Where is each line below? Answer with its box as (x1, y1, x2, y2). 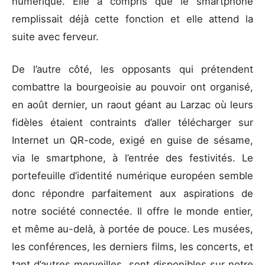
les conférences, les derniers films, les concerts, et (12, 240, 253, 253)
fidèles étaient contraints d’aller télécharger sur (12, 116, 253, 128)
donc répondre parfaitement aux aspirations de (12, 187, 253, 199)
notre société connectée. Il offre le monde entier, (12, 205, 253, 217)
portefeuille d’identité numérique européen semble (12, 169, 253, 182)
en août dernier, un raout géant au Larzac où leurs (12, 98, 253, 111)
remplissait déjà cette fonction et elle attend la (12, 12, 253, 25)
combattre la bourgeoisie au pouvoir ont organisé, (12, 80, 253, 93)
